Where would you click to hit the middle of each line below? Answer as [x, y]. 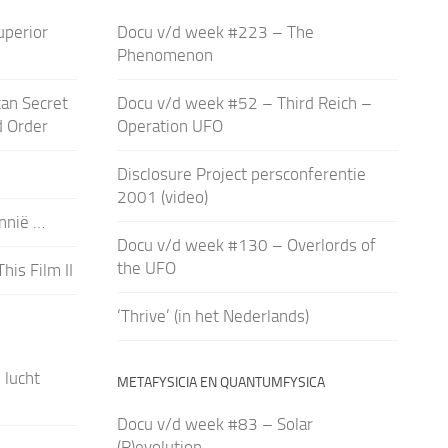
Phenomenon [164, 54]
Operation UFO [169, 125]
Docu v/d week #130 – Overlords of [246, 244]
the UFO [146, 267]
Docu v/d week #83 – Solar [214, 423]
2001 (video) [162, 196]
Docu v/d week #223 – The [215, 31]
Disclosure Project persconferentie [241, 173]
